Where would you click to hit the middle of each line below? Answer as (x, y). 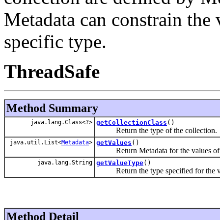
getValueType (120, 163)
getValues (114, 142)
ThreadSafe (52, 71)
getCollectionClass (132, 122)
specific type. (55, 41)
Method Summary (52, 108)
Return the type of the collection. (157, 130)
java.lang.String (63, 162)
